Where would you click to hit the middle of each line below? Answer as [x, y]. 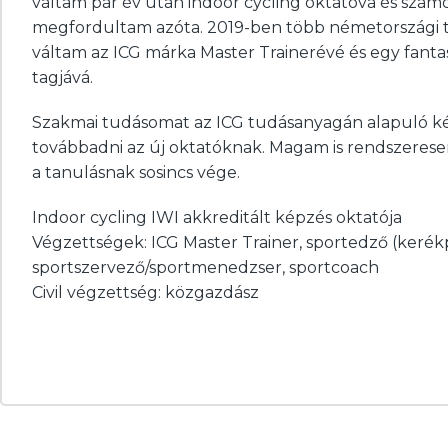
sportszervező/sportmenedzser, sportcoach [205, 267]
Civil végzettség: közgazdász [145, 292]
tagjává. [62, 77]
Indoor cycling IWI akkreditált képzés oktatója [217, 217]
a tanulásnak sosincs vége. [138, 172]
